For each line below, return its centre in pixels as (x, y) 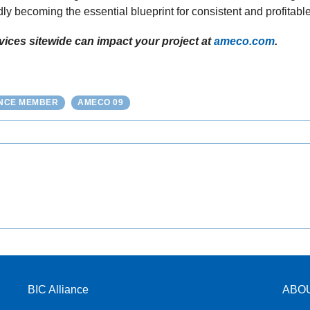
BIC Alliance (58, 289)
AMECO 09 (101, 103)
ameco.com (245, 42)
